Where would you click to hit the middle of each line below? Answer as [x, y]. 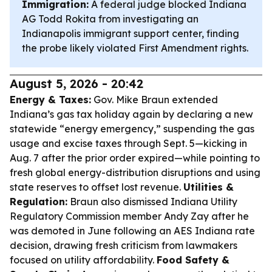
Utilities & [209, 187]
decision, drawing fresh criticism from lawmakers [124, 245]
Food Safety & [193, 260]
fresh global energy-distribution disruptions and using [135, 172]
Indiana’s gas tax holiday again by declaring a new [131, 114]
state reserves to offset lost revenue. [97, 187]
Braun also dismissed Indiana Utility [152, 202]
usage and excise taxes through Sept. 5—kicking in [128, 143]
